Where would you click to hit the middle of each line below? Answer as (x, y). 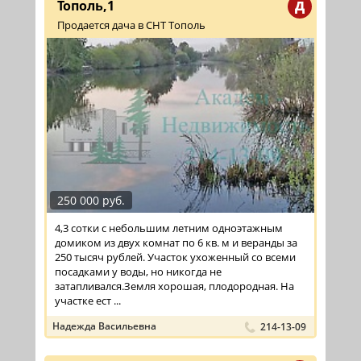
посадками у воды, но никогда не (138, 271)
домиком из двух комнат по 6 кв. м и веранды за (176, 242)
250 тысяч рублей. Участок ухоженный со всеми (175, 257)
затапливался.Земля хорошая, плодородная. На (174, 286)
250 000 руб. (91, 200)
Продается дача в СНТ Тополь (131, 25)
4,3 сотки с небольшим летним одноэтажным (169, 228)
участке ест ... (88, 300)
